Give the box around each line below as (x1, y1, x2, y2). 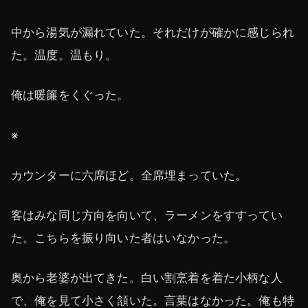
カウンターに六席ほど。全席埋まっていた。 (11, 168, 247, 182)
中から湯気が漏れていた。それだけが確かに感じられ (11, 25, 294, 40)
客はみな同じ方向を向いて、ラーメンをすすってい (11, 208, 283, 222)
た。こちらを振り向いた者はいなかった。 (11, 230, 236, 245)
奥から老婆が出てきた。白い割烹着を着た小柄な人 (11, 271, 283, 285)
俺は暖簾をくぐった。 (11, 88, 129, 102)
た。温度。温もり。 (11, 48, 118, 63)
